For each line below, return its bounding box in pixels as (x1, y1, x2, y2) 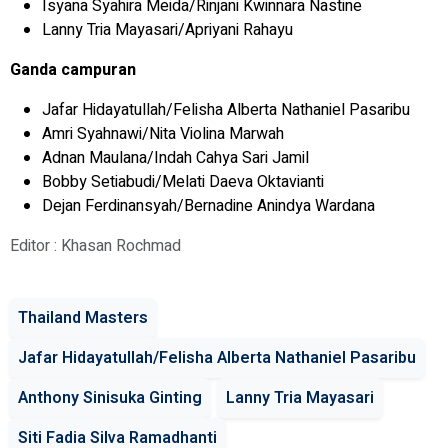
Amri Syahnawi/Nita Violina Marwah (42, 121, 284, 146)
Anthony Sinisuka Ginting (18, 385, 202, 410)
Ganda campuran (10, 57, 136, 82)
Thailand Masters (18, 305, 148, 330)
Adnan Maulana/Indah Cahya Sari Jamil (42, 145, 309, 170)
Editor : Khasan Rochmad (10, 233, 181, 258)
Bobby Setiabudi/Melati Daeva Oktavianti (42, 169, 324, 194)
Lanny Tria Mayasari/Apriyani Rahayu (42, 17, 293, 42)
